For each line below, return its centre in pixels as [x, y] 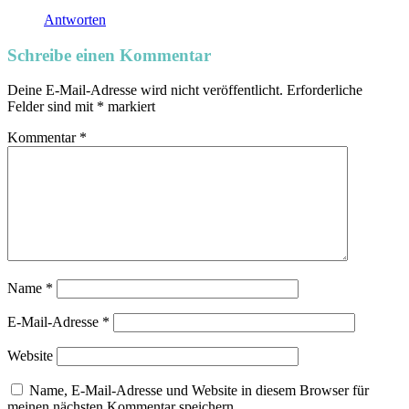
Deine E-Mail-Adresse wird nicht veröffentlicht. [145, 90]
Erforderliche [325, 90]
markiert [130, 107]
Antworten [75, 19]
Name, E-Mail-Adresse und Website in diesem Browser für [199, 391]
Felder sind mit [52, 107]
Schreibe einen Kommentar [109, 55]
